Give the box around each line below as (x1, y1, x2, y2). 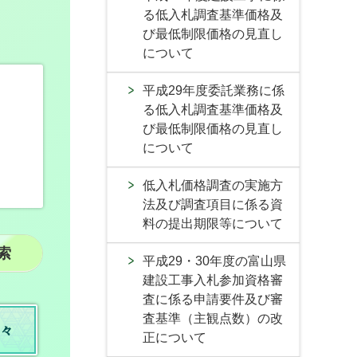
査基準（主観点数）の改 (143, 312, 283, 325)
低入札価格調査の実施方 (143, 178, 283, 192)
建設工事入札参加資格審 (143, 273, 283, 287)
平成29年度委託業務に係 (143, 84, 284, 97)
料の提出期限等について (143, 217, 283, 230)
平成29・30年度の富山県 (143, 254, 286, 268)
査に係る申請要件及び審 (143, 292, 283, 306)
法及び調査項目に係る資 (143, 198, 283, 211)
